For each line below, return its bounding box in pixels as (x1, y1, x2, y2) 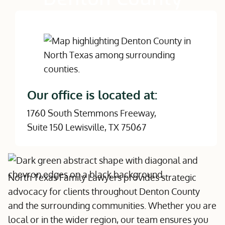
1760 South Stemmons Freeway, (27, 107, 156, 119)
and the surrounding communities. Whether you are (8, 200, 216, 211)
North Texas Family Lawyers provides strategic (8, 172, 196, 183)
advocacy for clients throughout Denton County (8, 186, 200, 197)
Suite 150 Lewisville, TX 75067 (27, 122, 146, 133)
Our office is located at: (27, 87, 157, 102)
